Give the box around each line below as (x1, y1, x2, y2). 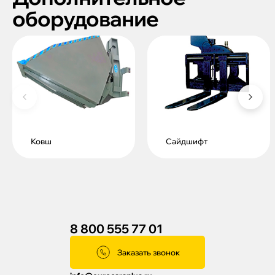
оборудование (12, 6, 158, 32)
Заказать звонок (117, 247, 180, 257)
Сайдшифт (166, 136, 207, 146)
